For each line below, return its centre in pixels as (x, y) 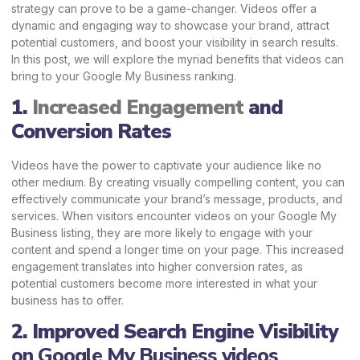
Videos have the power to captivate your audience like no (166, 165)
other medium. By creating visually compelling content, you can (178, 182)
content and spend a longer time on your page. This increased (178, 249)
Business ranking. (190, 76)
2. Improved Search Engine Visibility (175, 332)
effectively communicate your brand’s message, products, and (177, 198)
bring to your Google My (78, 76)
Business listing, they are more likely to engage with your (162, 232)
